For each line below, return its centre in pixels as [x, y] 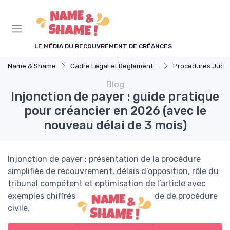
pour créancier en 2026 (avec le [115, 111]
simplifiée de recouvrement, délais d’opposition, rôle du [113, 171]
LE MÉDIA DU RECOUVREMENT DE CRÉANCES [103, 46]
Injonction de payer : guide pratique [115, 97]
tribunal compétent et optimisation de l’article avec [107, 184]
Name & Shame [32, 66]
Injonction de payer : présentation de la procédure [104, 159]
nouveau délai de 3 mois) [115, 125]
